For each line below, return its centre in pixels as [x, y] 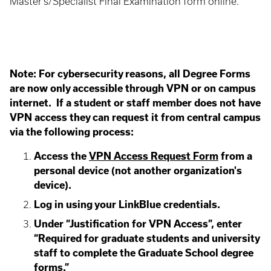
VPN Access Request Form [154, 156]
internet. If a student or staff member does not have [135, 103]
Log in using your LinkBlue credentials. [127, 204]
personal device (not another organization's [138, 171]
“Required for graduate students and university [147, 238]
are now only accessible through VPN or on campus [133, 88]
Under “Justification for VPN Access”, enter [138, 224]
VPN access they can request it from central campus [135, 117]
